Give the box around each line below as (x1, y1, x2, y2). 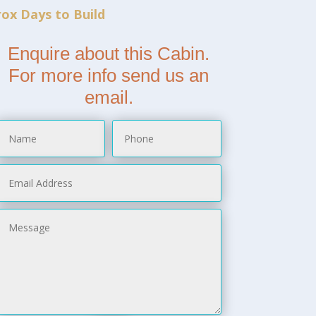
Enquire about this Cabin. (8, 42, 210, 64)
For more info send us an (8, 64, 209, 86)
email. (84, 86, 133, 108)
